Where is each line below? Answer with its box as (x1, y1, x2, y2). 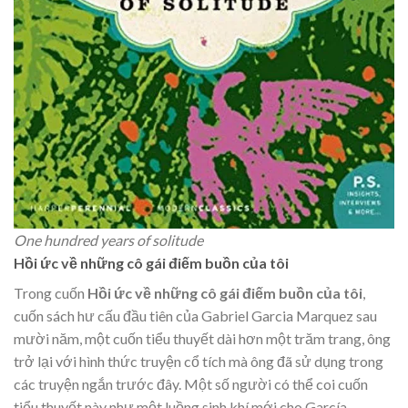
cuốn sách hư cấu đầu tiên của (14, 306, 201, 324)
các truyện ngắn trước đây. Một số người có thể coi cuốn (14, 374, 368, 393)
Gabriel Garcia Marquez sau (201, 306, 377, 324)
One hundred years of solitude (14, 230, 203, 249)
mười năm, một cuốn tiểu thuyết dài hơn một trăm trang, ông (14, 329, 391, 347)
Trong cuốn (14, 283, 87, 301)
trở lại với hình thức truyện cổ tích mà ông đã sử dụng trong (14, 352, 383, 370)
